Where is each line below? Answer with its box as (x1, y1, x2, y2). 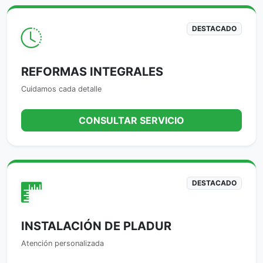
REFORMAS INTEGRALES (21, 64, 163, 79)
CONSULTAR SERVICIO (79, 114, 184, 126)
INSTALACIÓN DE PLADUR (21, 218, 171, 233)
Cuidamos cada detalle (21, 84, 102, 93)
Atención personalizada (21, 238, 104, 248)
